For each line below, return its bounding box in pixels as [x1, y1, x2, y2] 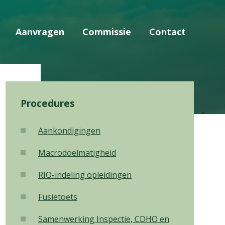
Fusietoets [38, 191, 77, 202]
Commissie [82, 26, 131, 38]
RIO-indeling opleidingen [38, 169, 132, 180]
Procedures [21, 97, 75, 110]
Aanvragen [16, 26, 64, 38]
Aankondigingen [38, 125, 100, 136]
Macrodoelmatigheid [38, 147, 116, 158]
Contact [149, 26, 186, 38]
